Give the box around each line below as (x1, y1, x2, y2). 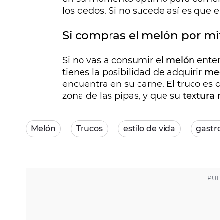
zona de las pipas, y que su (62, 90, 180, 102)
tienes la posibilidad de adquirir (62, 67, 204, 78)
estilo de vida (123, 124, 175, 134)
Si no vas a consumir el (62, 55, 166, 66)
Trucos (76, 124, 103, 134)
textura (180, 90, 215, 102)
